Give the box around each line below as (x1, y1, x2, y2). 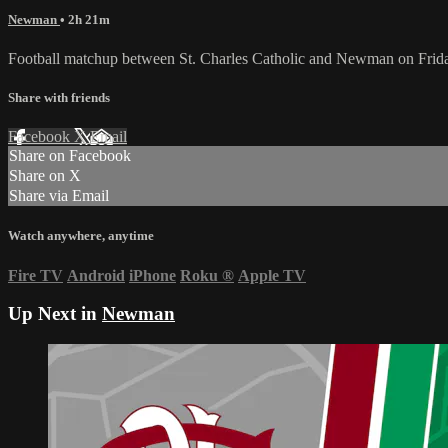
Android (67, 266, 125, 284)
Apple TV (238, 266, 306, 284)
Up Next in (8, 303, 102, 325)
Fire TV (8, 266, 63, 284)
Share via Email (9, 187, 109, 205)
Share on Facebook (9, 147, 131, 165)
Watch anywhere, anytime (8, 228, 154, 244)
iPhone (129, 266, 176, 284)
